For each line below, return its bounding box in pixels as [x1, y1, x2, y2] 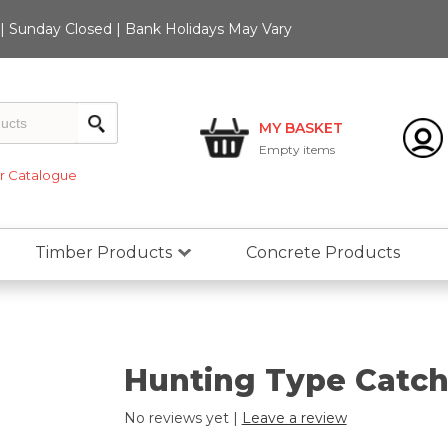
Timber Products [34, 243, 172, 262]
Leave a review [241, 409, 347, 428]
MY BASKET [258, 119, 343, 137]
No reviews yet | [123, 409, 242, 428]
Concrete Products [245, 243, 400, 262]
